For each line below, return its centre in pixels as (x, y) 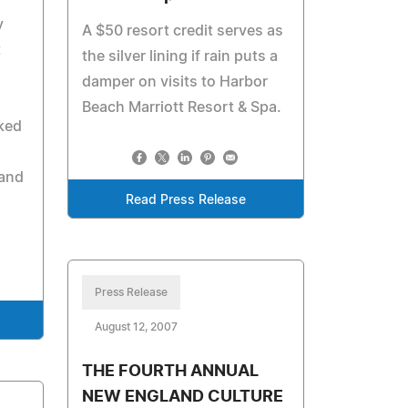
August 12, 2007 (137, 327)
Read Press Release (186, 200)
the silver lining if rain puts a (180, 56)
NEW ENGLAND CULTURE (183, 397)
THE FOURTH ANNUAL (171, 372)
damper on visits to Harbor (175, 82)
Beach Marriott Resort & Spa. (182, 107)
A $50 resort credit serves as (183, 31)
